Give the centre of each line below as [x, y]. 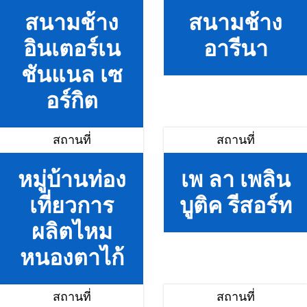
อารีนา [235, 49]
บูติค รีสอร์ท [235, 206]
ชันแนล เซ [72, 75]
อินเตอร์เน [72, 49]
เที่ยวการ [72, 206]
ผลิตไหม [72, 232]
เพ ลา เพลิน [235, 180]
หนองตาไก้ [72, 258]
